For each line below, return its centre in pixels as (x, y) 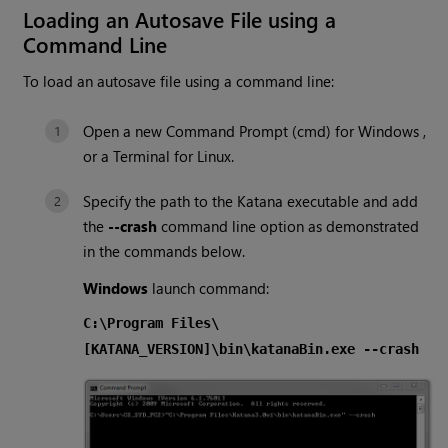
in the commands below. (164, 251)
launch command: (209, 288)
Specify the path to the (160, 201)
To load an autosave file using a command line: (179, 81)
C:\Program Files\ (151, 323)
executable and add (351, 201)
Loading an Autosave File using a (180, 19)
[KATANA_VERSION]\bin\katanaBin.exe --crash (251, 349)
